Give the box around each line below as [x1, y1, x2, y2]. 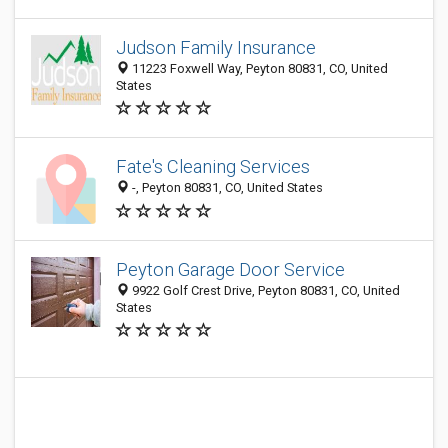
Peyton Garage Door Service [116, 259, 345, 280]
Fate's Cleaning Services [116, 156, 310, 178]
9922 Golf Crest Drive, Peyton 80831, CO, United [129, 283, 400, 298]
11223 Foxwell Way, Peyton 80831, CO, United [129, 61, 388, 76]
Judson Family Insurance [116, 37, 316, 58]
